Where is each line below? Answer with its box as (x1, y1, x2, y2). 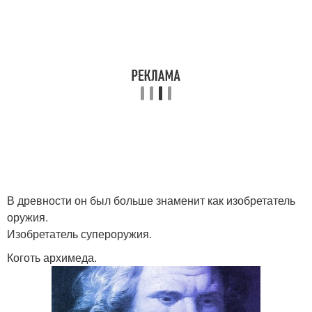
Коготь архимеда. (7, 249, 97, 265)
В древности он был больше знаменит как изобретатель (7, 192, 295, 208)
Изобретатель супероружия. (7, 226, 152, 242)
